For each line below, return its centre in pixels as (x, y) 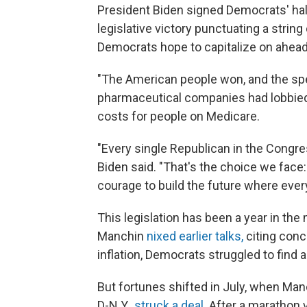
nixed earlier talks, (195, 236)
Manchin (122, 236)
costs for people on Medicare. (179, 116)
